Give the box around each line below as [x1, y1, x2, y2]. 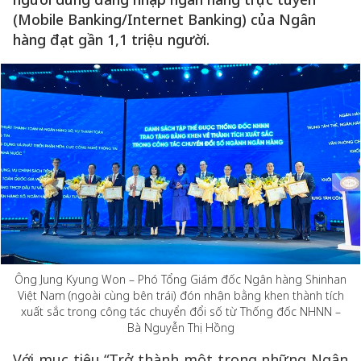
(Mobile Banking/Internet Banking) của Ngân [13, 10, 316, 29]
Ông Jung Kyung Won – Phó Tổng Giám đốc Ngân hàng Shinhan [15, 272, 346, 287]
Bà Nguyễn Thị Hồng [127, 320, 234, 335]
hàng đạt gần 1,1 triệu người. [13, 30, 210, 49]
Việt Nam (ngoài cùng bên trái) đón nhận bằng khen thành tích [17, 288, 344, 303]
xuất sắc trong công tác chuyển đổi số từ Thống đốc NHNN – [20, 304, 341, 319]
